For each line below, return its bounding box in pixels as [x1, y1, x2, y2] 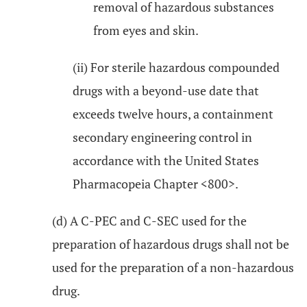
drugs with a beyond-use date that [73, 82, 259, 99]
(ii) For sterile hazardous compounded [73, 59, 280, 75]
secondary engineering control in [73, 129, 252, 145]
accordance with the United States [73, 152, 259, 169]
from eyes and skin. [93, 22, 199, 38]
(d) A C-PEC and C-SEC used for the [52, 212, 247, 229]
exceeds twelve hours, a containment [73, 106, 273, 122]
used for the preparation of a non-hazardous [52, 259, 294, 275]
